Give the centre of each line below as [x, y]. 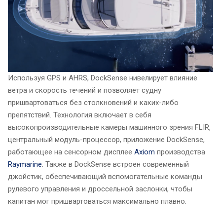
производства [180, 152]
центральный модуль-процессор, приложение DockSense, [106, 139]
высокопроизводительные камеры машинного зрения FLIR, [109, 127]
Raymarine [25, 164]
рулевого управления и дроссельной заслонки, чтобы [100, 189]
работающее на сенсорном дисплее [71, 152]
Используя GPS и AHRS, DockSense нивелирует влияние [103, 78]
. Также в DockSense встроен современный [115, 164]
